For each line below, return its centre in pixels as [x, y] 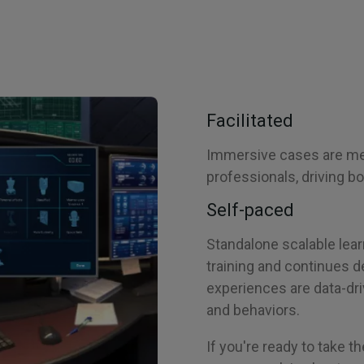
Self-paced [250, 210]
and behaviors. [253, 310]
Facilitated [250, 121]
